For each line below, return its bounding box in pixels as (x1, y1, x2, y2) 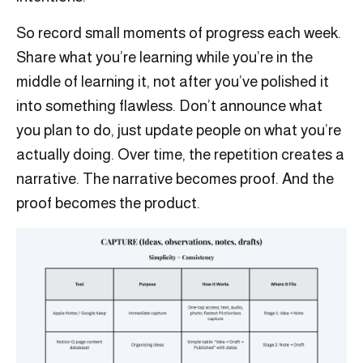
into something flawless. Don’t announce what (16, 97, 322, 115)
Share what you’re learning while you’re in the (16, 49, 313, 66)
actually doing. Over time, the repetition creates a (16, 146, 344, 164)
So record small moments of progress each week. (16, 24, 341, 42)
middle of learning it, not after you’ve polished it (16, 73, 329, 91)
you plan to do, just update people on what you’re (16, 122, 341, 139)
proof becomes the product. (16, 194, 200, 212)
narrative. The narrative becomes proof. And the (16, 170, 334, 188)
